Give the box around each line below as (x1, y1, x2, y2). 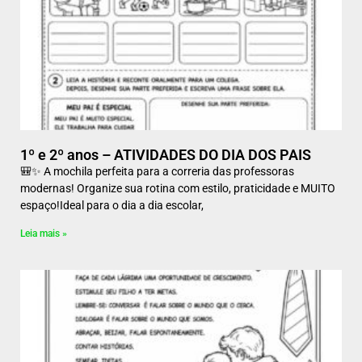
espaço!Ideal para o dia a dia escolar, (20, 199, 204, 212)
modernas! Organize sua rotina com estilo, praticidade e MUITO (20, 182, 335, 195)
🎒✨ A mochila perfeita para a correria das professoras (20, 165, 294, 178)
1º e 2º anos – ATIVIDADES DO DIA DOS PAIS (20, 146, 311, 163)
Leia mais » (20, 228, 67, 239)
